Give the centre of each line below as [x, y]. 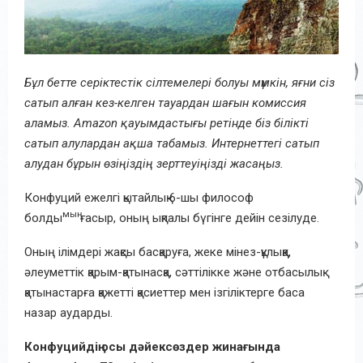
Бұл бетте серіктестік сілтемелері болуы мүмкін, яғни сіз [179, 82]
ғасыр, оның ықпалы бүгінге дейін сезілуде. [198, 218]
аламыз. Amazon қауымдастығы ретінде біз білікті [167, 123]
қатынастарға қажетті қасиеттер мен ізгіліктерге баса [164, 292]
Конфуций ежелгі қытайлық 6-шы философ [139, 197]
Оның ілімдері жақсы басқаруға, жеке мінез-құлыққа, [158, 252]
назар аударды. [68, 312]
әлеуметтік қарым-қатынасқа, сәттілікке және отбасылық [173, 272]
